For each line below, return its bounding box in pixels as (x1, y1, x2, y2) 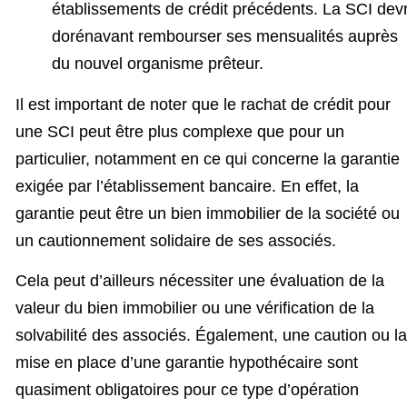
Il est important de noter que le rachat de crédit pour (15, 94, 391, 114)
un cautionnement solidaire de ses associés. (15, 231, 336, 250)
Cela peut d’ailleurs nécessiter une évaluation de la (15, 272, 384, 291)
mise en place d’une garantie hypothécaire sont (15, 353, 358, 372)
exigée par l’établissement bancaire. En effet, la (15, 176, 359, 195)
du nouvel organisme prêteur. (52, 54, 263, 73)
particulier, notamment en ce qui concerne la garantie (15, 149, 400, 168)
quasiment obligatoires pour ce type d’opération (15, 381, 359, 400)
